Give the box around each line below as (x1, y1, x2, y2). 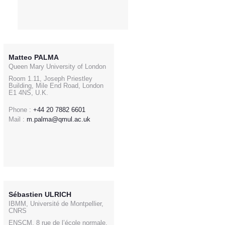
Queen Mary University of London (9, 63, 106, 70)
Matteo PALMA (9, 53, 59, 61)
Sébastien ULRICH (9, 190, 71, 198)
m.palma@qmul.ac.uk (27, 116, 90, 123)
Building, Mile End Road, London (9, 82, 103, 89)
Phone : (9, 106, 31, 114)
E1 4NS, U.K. (9, 89, 48, 96)
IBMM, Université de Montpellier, (9, 200, 103, 207)
